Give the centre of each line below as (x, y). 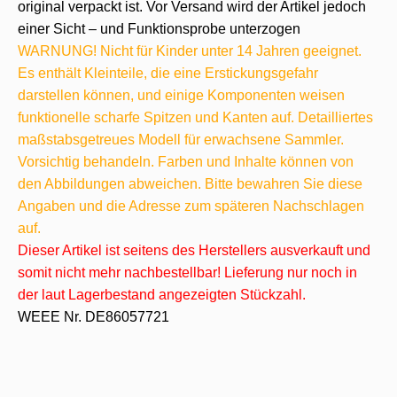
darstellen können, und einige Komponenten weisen (181, 95)
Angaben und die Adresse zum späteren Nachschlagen (191, 206)
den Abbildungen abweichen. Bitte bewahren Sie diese (190, 184)
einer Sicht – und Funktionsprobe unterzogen (159, 29)
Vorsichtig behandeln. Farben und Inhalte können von (186, 162)
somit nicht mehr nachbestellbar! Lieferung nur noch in (187, 272)
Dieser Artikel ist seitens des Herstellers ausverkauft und (194, 250)
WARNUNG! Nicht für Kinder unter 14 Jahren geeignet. (190, 51)
